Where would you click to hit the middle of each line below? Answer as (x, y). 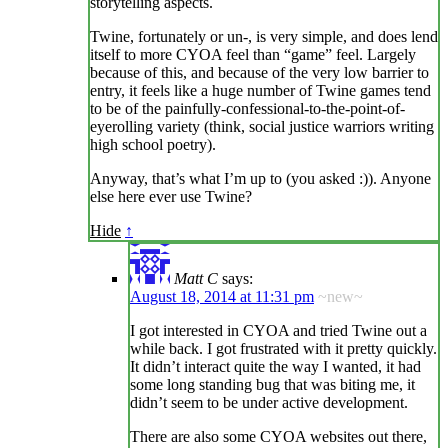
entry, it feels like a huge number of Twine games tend (260, 91)
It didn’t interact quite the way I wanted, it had (275, 367)
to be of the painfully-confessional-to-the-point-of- (247, 109)
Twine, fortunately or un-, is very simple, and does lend (264, 37)
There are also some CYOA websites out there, (278, 437)
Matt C (196, 279)
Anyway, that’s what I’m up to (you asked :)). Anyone (260, 179)
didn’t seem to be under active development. (269, 403)
